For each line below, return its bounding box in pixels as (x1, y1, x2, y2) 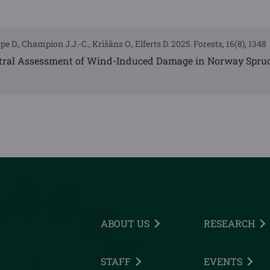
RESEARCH (203, 217, 255, 230)
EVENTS (203, 255, 242, 268)
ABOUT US (100, 217, 149, 230)
